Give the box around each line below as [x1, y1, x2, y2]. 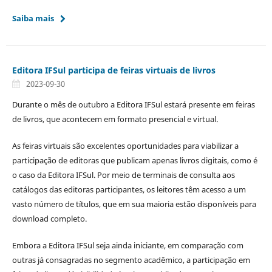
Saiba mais [12, 13, 54, 24]
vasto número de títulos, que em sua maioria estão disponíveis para [12, 199, 256, 210]
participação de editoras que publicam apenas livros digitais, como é [12, 155, 257, 166]
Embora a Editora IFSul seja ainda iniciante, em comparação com [12, 240, 243, 251]
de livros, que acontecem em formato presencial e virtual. [12, 114, 218, 125]
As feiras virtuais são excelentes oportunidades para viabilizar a [12, 140, 239, 152]
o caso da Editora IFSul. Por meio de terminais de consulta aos [12, 169, 235, 181]
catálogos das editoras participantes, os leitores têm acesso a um [12, 184, 246, 195]
